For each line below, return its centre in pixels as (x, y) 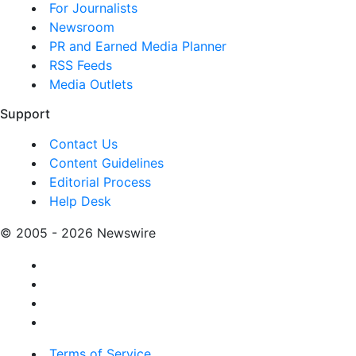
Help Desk (80, 201)
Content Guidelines (106, 163)
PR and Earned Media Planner (138, 46)
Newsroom (82, 27)
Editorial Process (100, 182)
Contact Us (83, 143)
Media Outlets (91, 84)
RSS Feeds (81, 65)
